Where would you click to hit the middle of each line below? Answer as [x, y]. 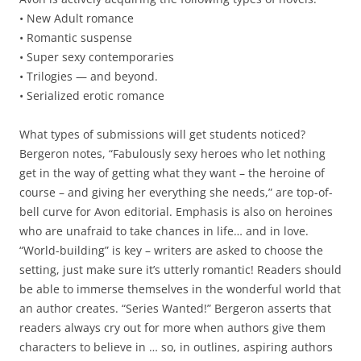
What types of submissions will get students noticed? [162, 134]
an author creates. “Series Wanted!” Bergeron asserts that [175, 308]
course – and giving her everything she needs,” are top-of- [176, 192]
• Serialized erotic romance [92, 95]
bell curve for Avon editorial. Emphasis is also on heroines [176, 211]
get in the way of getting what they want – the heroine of [172, 172]
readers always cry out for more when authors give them [172, 327]
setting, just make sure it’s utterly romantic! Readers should [180, 269]
